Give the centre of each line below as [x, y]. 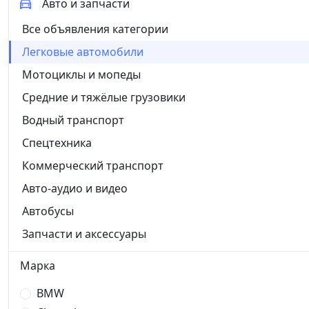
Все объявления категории [95, 29]
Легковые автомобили [83, 51]
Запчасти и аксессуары [84, 233]
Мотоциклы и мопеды [81, 74]
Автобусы [48, 211]
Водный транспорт [73, 120]
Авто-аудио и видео [75, 188]
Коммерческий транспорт [93, 165]
